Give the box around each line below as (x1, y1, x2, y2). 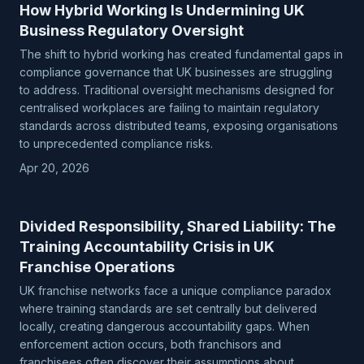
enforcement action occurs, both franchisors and (19, 337, 281, 351)
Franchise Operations (19, 258, 175, 275)
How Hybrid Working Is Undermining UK (19, 2, 305, 19)
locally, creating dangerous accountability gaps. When (19, 319, 310, 333)
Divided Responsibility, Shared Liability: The (19, 218, 336, 235)
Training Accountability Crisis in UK (19, 238, 275, 255)
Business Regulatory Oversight (19, 22, 244, 39)
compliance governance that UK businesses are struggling (19, 65, 332, 79)
